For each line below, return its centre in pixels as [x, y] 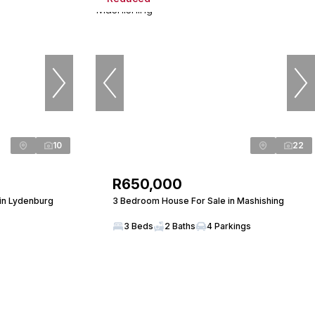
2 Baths [180, 226]
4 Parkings [229, 226]
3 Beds [139, 226]
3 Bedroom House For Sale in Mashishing [198, 201]
